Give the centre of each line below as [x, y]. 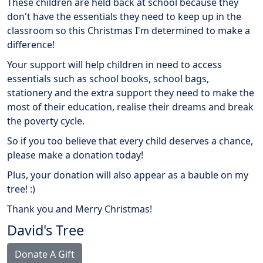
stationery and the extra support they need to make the [131, 93]
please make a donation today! [75, 155]
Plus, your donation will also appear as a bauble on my [128, 175]
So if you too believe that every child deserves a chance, [130, 141]
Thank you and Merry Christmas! [80, 209]
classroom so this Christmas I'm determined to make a [129, 31]
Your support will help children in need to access [114, 65]
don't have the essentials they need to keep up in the [124, 17]
